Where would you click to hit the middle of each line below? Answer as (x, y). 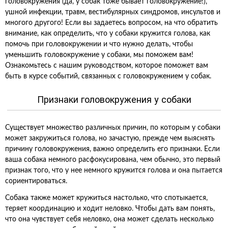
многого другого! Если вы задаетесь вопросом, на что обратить (111, 23)
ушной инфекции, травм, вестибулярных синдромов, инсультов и (113, 12)
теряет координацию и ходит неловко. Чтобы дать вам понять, (110, 209)
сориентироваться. (36, 181)
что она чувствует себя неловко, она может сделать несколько (109, 219)
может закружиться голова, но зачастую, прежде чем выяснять (110, 138)
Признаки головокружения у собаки (114, 99)
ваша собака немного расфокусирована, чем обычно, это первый (113, 160)
